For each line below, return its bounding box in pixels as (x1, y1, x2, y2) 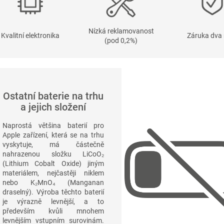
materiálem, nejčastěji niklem (2, 168, 104, 177)
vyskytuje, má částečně (2, 140, 104, 148)
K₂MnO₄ (30, 178, 55, 186)
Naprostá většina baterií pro (2, 121, 104, 129)
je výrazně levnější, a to (2, 197, 104, 205)
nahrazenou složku (2, 149, 82, 158)
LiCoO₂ (82, 149, 104, 158)
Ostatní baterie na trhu (3, 90, 103, 102)
